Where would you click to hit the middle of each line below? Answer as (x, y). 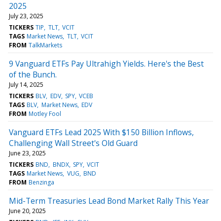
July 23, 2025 (26, 16)
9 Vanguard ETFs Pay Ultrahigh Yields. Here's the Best (106, 63)
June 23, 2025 (27, 153)
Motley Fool (45, 113)
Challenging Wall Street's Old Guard (73, 143)
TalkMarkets (46, 45)
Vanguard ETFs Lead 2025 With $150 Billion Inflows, (101, 132)
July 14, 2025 (26, 84)
